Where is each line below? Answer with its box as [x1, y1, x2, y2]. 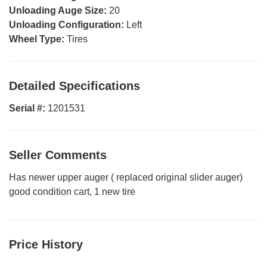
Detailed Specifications [9, 79, 140, 92]
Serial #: [9, 103, 48, 113]
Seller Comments [9, 148, 107, 162]
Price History [9, 237, 83, 251]
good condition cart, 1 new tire [9, 186, 135, 197]
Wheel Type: [9, 33, 67, 44]
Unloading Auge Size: [9, 5, 109, 15]
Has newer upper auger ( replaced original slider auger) [9, 172, 243, 182]
